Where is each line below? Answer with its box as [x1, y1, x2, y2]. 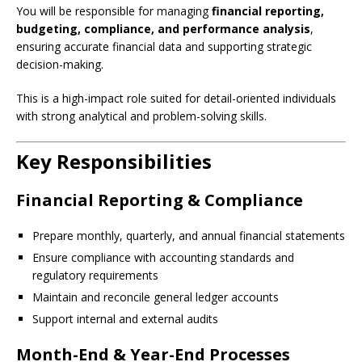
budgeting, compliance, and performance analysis [16, 21, 310, 36]
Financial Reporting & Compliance [16, 189, 303, 211]
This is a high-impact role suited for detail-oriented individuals [16, 90, 336, 106]
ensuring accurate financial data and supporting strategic [16, 39, 312, 54]
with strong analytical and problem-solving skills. [16, 108, 267, 124]
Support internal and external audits [32, 311, 218, 326]
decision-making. [16, 57, 103, 72]
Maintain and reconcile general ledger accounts [32, 289, 279, 305]
